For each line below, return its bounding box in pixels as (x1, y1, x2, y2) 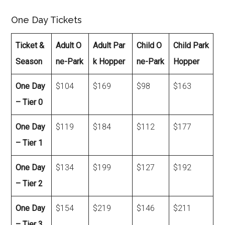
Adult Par (93, 40, 126, 50)
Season (16, 56, 43, 66)
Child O (137, 40, 162, 50)
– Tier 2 (16, 178, 43, 188)
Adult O (56, 40, 82, 50)
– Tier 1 (16, 138, 43, 148)
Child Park (173, 40, 209, 50)
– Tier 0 (16, 97, 43, 107)
